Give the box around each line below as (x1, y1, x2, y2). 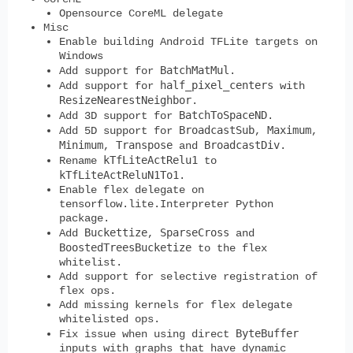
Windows (59, 49, 103, 62)
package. (59, 211, 110, 225)
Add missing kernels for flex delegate (59, 298, 292, 311)
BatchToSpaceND (179, 108, 267, 121)
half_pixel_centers (160, 78, 273, 91)
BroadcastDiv (204, 138, 280, 151)
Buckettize (84, 225, 147, 239)
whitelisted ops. (59, 312, 160, 325)
